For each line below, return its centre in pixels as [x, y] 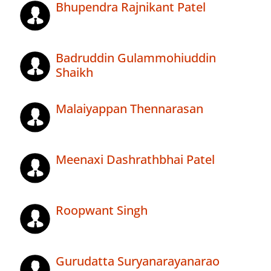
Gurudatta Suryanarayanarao [138, 261]
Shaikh [74, 73]
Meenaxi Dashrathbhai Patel [135, 160]
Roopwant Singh [102, 211]
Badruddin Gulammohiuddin [136, 58]
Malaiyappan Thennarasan [129, 109]
